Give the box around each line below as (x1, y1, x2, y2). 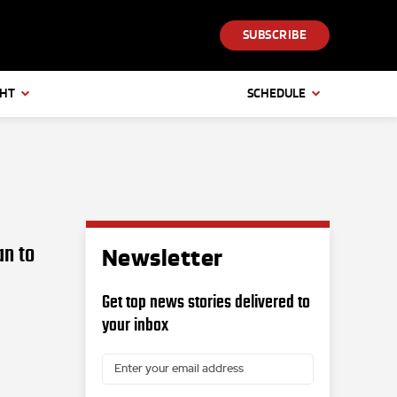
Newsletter (101, 245, 223, 272)
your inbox (101, 315, 168, 334)
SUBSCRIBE (242, 27, 307, 43)
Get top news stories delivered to (101, 292, 310, 311)
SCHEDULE (247, 86, 306, 101)
